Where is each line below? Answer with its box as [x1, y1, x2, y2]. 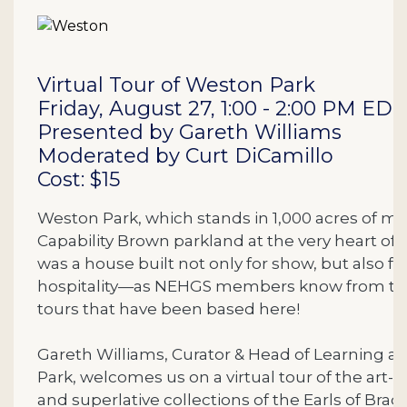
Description [36, 14, 177, 45]
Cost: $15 [37, 167, 120, 193]
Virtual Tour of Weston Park [37, 73, 315, 98]
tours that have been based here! [37, 299, 300, 319]
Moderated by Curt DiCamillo [37, 144, 333, 169]
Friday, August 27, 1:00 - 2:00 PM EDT [37, 96, 405, 122]
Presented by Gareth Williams [37, 120, 342, 145]
